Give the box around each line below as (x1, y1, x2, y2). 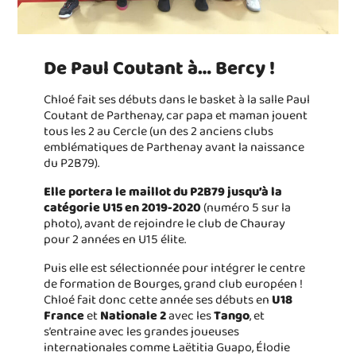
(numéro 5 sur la (200, 197, 291, 218)
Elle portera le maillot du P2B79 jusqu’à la (43, 181, 282, 202)
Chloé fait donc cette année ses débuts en (43, 289, 272, 310)
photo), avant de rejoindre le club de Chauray (43, 213, 285, 234)
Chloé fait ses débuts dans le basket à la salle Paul (43, 89, 310, 110)
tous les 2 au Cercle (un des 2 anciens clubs (43, 121, 273, 141)
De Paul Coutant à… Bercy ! (43, 52, 275, 84)
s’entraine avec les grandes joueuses (43, 321, 239, 342)
